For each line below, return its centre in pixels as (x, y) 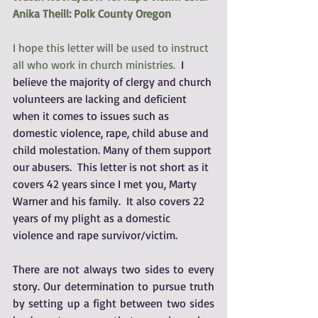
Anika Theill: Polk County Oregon (92, 13)
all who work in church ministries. (94, 65)
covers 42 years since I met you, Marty (106, 184)
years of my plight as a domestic (93, 218)
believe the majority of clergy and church (114, 82)
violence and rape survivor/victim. (95, 235)
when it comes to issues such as (92, 116)
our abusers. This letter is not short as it (112, 167)
